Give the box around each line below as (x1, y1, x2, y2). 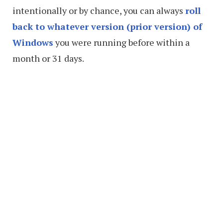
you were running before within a (53, 36, 190, 49)
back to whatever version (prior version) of (12, 20, 202, 33)
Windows (12, 36, 53, 49)
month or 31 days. (12, 52, 84, 65)
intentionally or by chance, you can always (12, 4, 185, 17)
